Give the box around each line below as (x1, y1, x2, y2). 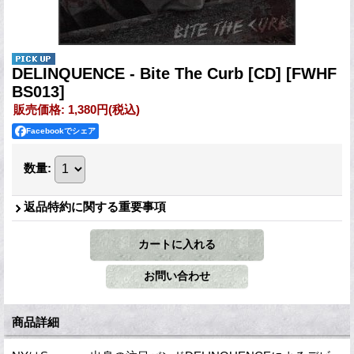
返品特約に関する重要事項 (24, 199, 166, 213)
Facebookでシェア (26, 126, 96, 135)
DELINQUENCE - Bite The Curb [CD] (12, 64, 286, 82)
